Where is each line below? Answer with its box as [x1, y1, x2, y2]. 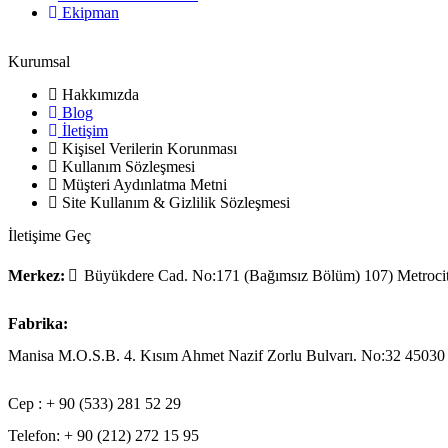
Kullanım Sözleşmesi [62, 157, 195, 175]
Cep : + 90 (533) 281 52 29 [8, 394, 181, 412]
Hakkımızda [62, 85, 139, 103]
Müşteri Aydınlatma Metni [62, 175, 227, 193]
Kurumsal [8, 52, 70, 70]
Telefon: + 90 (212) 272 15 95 [8, 426, 199, 444]
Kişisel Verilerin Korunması [62, 139, 237, 157]
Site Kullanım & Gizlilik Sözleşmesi [62, 193, 290, 211]
